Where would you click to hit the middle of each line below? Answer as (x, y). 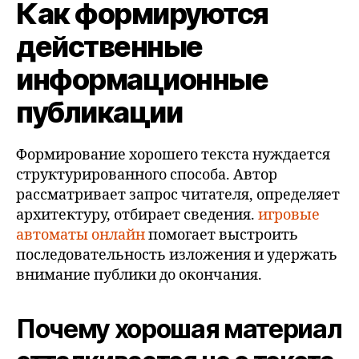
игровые (289, 215)
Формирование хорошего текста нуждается (173, 155)
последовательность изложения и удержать (177, 255)
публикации (99, 112)
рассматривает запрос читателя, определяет (178, 195)
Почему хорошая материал (179, 329)
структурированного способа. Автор (147, 175)
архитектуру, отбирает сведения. (137, 215)
